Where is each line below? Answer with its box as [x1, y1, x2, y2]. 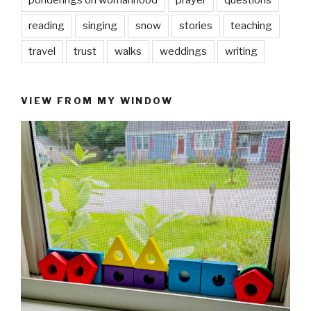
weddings [160, 45, 207, 58]
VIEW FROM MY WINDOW [21, 95, 173, 107]
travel [28, 45, 56, 58]
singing [83, 19, 117, 33]
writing [225, 45, 258, 58]
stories [179, 19, 212, 33]
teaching [230, 19, 272, 33]
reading [28, 19, 65, 33]
